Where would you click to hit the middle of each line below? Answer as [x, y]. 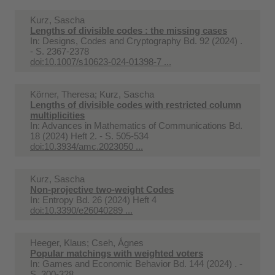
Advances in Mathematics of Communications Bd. [142, 125]
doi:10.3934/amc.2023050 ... [87, 146]
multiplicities [57, 115]
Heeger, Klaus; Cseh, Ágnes [87, 242]
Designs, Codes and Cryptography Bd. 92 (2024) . [142, 41]
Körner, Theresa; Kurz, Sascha [92, 94]
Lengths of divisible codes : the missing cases [129, 30]
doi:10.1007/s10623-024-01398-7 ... [101, 61]
